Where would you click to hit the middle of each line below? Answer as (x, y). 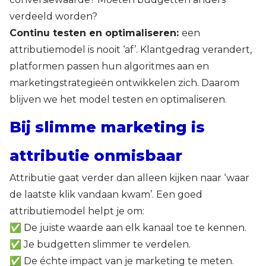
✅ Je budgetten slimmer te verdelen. (100, 245)
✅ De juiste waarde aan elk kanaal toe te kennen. (128, 228)
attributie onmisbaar (96, 156)
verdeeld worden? (53, 17)
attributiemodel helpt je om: (77, 211)
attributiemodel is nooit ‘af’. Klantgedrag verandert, (131, 50)
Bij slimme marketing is (107, 127)
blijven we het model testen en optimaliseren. (118, 100)
